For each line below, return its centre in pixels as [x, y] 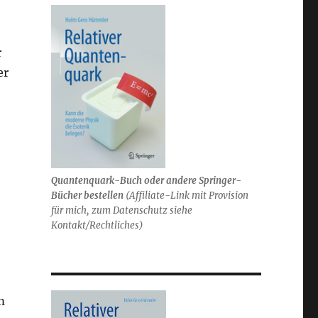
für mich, [70, 210]
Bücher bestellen [87, 195]
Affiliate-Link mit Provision [188, 195]
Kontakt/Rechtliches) [97, 225]
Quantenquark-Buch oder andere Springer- [146, 180]
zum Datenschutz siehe [141, 210]
